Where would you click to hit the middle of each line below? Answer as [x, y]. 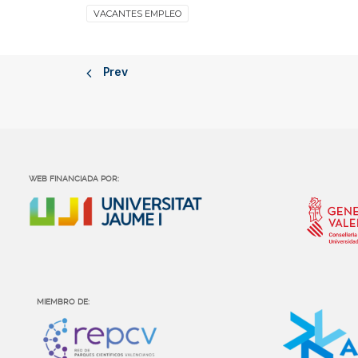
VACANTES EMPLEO [137, 14]
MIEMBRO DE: [63, 302]
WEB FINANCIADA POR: [74, 179]
